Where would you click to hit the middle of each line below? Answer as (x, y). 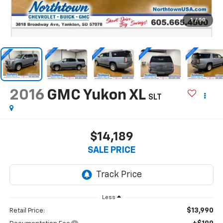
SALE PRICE (111, 151)
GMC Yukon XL (96, 95)
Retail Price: (27, 211)
